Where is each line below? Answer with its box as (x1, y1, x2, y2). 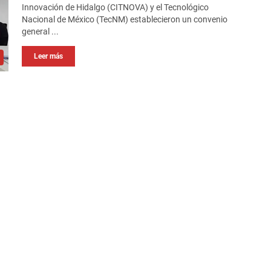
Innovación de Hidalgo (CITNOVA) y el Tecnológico (22, 2, 209, 13)
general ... (22, 27, 59, 37)
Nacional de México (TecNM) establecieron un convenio (22, 15, 228, 25)
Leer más (34, 52, 64, 61)
